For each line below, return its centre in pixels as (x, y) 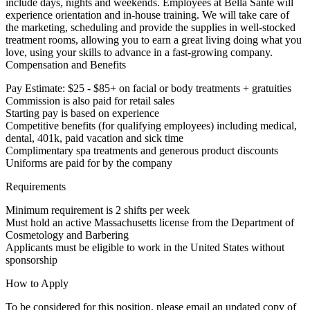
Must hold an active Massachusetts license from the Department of (150, 223)
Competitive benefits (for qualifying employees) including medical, (151, 126)
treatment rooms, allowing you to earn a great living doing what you (154, 40)
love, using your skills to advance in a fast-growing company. (139, 53)
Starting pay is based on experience (82, 113)
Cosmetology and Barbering (67, 235)
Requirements (36, 187)
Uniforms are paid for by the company (89, 163)
